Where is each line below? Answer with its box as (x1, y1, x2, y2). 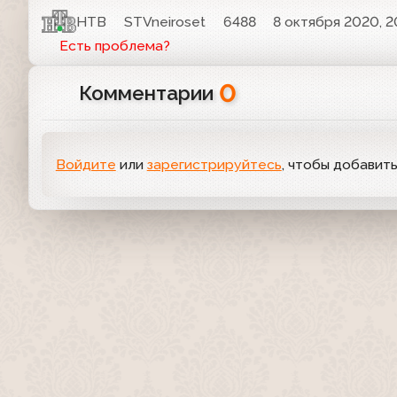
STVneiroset (124, 13, 206, 31)
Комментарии (78, 82, 219, 105)
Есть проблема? (58, 37, 170, 55)
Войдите (55, 156, 116, 174)
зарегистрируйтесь (146, 156, 282, 174)
